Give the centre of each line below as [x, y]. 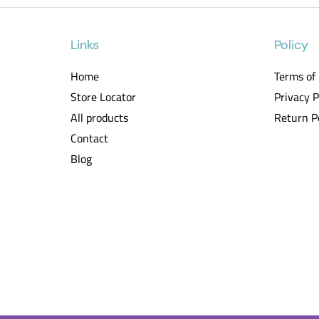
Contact [90, 138]
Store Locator [104, 97]
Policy [292, 45]
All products [100, 118]
